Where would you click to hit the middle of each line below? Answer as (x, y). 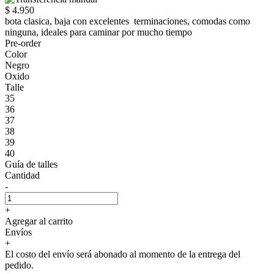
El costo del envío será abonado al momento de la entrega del (123, 254)
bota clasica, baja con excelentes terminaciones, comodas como (128, 21)
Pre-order (23, 43)
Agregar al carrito (39, 221)
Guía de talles (31, 164)
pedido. (19, 265)
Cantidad (22, 175)
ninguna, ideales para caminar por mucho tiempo (100, 32)
